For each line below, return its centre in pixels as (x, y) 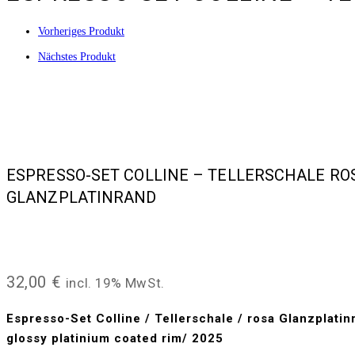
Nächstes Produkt (77, 57)
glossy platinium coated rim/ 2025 (115, 338)
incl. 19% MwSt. (115, 283)
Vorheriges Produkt (81, 32)
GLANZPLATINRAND (82, 197)
